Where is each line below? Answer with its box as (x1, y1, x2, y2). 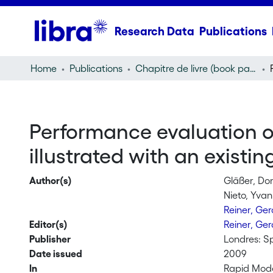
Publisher (29, 233, 71, 244)
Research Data (114, 24, 194, 38)
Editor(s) (29, 219, 68, 230)
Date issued (29, 248, 82, 259)
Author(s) (29, 175, 72, 186)
